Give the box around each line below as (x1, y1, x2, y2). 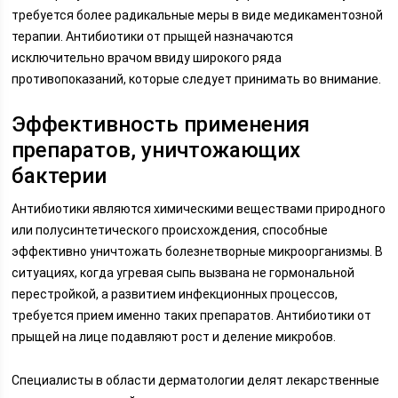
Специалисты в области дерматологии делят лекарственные (12, 373, 380, 387)
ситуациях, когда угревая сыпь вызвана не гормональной (12, 266, 355, 280)
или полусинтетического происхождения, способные (12, 223, 329, 237)
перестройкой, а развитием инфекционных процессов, (12, 287, 338, 301)
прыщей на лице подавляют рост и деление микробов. (12, 330, 337, 344)
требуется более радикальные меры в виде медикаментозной (12, 8, 384, 22)
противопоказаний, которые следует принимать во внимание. (12, 72, 382, 86)
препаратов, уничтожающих (12, 138, 301, 163)
